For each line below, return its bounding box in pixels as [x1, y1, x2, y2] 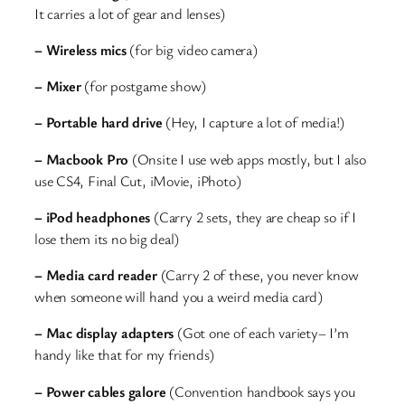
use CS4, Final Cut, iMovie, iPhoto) [34, 170, 241, 191]
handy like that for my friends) [34, 344, 215, 365]
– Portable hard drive [34, 112, 163, 133]
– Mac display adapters [34, 323, 174, 344]
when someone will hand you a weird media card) [34, 287, 323, 307]
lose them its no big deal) [34, 228, 180, 249]
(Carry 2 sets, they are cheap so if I [150, 206, 356, 227]
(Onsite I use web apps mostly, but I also [128, 148, 366, 169]
